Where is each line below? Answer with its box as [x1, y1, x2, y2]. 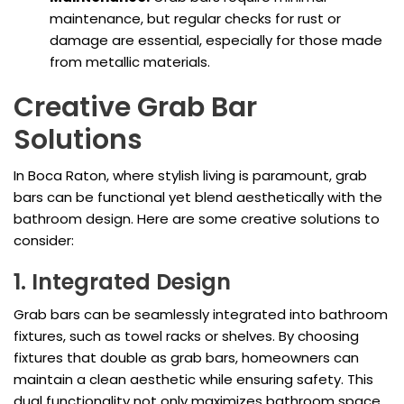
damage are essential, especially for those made [50, 31, 382, 50]
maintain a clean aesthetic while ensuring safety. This [14, 370, 373, 390]
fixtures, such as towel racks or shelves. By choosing [14, 326, 359, 346]
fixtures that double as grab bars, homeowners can [14, 348, 359, 368]
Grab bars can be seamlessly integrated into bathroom [14, 305, 388, 325]
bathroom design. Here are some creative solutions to [14, 209, 380, 229]
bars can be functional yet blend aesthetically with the [14, 188, 382, 207]
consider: [14, 231, 74, 251]
